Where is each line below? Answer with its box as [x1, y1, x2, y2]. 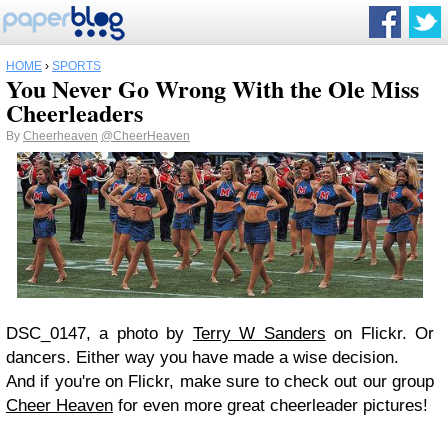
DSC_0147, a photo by [6, 323, 193, 343]
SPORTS [52, 59, 101, 73]
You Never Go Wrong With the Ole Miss [6, 71, 419, 106]
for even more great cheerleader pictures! [113, 395, 433, 415]
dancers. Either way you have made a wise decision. [6, 347, 399, 367]
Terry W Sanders [192, 323, 326, 343]
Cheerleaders [6, 95, 143, 130]
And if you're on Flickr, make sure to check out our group [6, 371, 434, 391]
